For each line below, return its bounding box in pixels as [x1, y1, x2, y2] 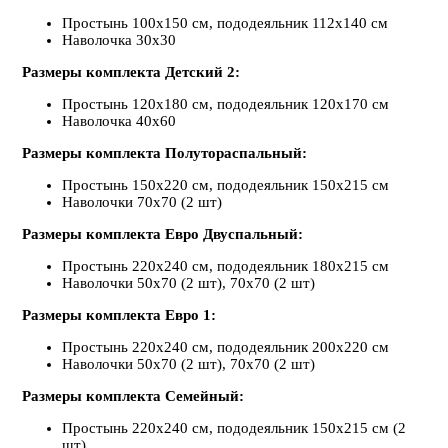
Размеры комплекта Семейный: [22, 388, 244, 405]
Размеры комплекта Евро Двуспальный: [22, 226, 303, 243]
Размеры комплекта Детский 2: [22, 64, 240, 81]
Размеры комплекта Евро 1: [22, 307, 216, 324]
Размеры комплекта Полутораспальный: [22, 145, 307, 162]
